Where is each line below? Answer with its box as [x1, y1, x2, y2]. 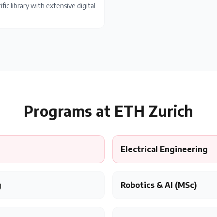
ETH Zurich [114, 102, 193, 120]
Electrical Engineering [121, 144, 208, 154]
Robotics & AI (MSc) [121, 180, 197, 190]
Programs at [24, 102, 114, 120]
